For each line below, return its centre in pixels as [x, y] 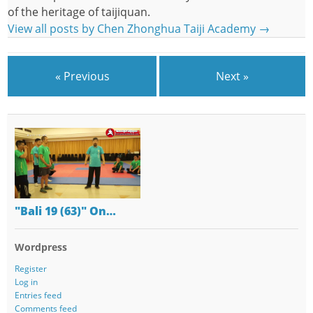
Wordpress [41, 247]
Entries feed [38, 296]
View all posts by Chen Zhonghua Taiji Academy [133, 29]
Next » [233, 76]
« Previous [82, 76]
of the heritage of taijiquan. [79, 12]
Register [30, 269]
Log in [26, 282]
